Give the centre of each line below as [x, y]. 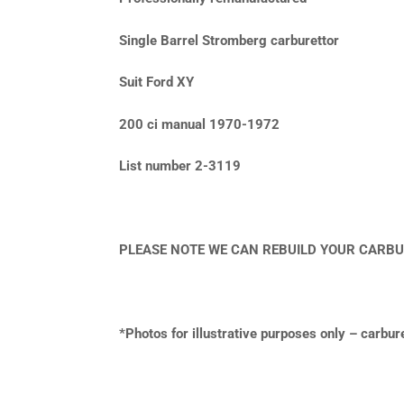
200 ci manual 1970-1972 [199, 124]
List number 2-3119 [180, 166]
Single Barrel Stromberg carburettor [229, 40]
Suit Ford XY [156, 83]
